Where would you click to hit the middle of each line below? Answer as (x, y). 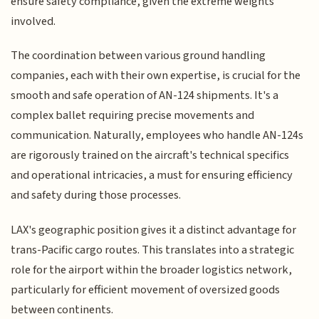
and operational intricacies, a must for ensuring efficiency (152, 176)
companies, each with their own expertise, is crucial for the (156, 76)
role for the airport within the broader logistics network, (152, 270)
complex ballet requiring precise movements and (133, 116)
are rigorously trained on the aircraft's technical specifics (150, 156)
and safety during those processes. (96, 195)
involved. (33, 21)
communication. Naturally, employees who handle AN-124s (157, 136)
